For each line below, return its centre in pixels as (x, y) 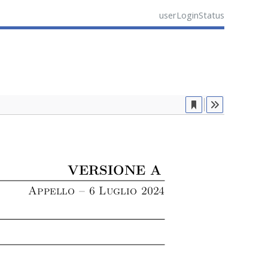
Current (202, 101)
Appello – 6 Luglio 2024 (97, 191)
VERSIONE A (114, 171)
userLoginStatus (191, 15)
